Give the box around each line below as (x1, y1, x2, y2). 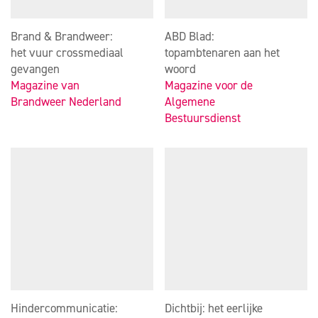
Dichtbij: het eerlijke (165, 300, 263, 316)
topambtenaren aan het (165, 45, 280, 60)
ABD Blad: (165, 28, 214, 44)
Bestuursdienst (165, 110, 241, 126)
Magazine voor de (165, 77, 253, 93)
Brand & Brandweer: (11, 28, 113, 44)
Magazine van (11, 77, 79, 93)
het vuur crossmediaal (11, 45, 124, 60)
